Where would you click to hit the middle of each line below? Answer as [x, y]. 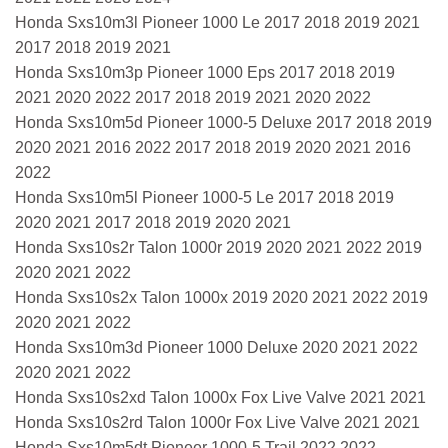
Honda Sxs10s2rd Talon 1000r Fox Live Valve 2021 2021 [217, 422]
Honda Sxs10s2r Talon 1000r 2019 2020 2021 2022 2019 [218, 247]
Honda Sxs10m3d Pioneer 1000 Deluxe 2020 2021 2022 [216, 347]
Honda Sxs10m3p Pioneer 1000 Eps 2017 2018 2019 [205, 72]
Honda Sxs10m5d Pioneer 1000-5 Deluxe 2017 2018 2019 [223, 122]
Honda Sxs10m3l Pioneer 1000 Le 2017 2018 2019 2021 [217, 22]
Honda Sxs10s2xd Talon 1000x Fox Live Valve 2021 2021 [220, 397]
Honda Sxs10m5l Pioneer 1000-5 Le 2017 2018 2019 [204, 197]
